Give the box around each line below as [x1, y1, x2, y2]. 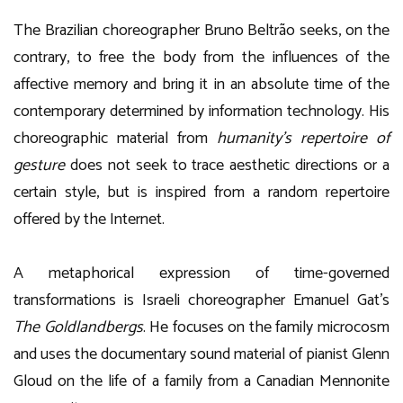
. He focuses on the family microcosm [142, 314, 390, 341]
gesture [13, 152, 65, 179]
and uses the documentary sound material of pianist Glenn [13, 341, 390, 368]
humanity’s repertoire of [217, 125, 390, 152]
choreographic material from [13, 125, 217, 152]
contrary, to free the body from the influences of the [13, 44, 390, 71]
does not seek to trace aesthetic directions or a [65, 152, 390, 179]
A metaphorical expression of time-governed [13, 260, 390, 287]
